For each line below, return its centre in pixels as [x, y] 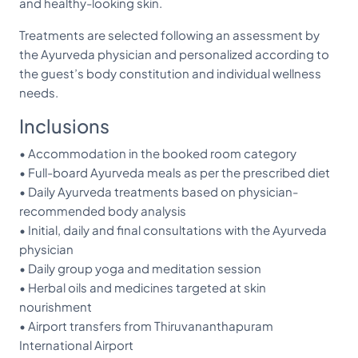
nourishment [56, 306]
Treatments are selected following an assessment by [169, 35]
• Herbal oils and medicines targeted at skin [143, 287]
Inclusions [64, 126]
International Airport [76, 345]
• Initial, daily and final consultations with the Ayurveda [173, 230]
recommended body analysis [103, 211]
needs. [39, 92]
